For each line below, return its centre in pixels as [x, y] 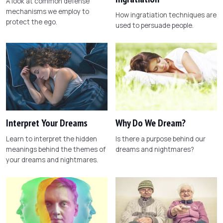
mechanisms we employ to [48, 11]
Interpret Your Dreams [47, 123]
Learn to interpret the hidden [52, 139]
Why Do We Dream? [151, 123]
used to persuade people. [155, 25]
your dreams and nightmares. [52, 160]
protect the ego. [32, 22]
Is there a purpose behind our [161, 139]
